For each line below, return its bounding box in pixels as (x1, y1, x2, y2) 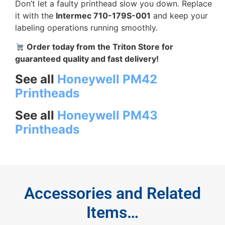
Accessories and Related (24, 183, 201, 203)
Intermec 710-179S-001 (56, 10, 151, 21)
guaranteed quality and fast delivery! (15, 54, 159, 64)
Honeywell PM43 (57, 107, 158, 123)
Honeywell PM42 (57, 71, 157, 86)
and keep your (151, 10, 208, 21)
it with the (15, 10, 56, 21)
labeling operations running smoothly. (15, 22, 158, 33)
